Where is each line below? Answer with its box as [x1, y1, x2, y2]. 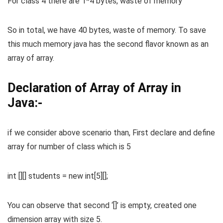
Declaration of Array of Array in [7, 81, 181, 96]
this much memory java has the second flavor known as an [7, 39, 209, 49]
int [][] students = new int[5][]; [7, 171, 108, 181]
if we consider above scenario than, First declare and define [7, 128, 215, 138]
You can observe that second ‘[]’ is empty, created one [7, 201, 197, 211]
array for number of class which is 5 [7, 142, 131, 152]
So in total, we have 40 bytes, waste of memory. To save [7, 25, 206, 35]
